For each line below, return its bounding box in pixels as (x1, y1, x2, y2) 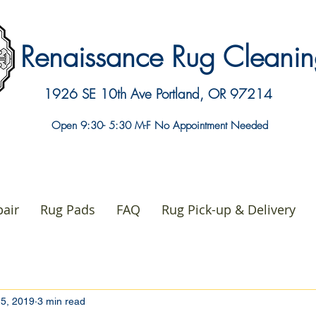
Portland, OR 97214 (156, 85, 272, 103)
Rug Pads (39, 201, 95, 218)
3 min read (37, 295, 85, 307)
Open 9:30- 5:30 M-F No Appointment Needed (51, 119, 268, 133)
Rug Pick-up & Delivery (161, 201, 296, 218)
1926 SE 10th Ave (44, 85, 156, 103)
